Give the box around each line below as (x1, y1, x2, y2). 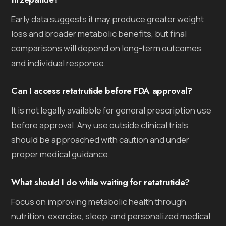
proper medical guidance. (11, 148, 110, 160)
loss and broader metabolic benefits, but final (11, 27, 187, 39)
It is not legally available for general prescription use (11, 104, 212, 116)
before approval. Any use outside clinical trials (11, 119, 189, 131)
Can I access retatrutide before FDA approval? (11, 84, 192, 97)
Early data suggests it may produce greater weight (11, 13, 204, 25)
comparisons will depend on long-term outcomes (11, 42, 202, 54)
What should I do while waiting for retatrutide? (11, 175, 190, 189)
